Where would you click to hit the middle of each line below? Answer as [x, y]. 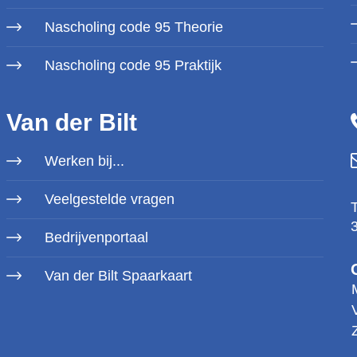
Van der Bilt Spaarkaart [118, 276]
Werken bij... [84, 161]
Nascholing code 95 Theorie [134, 27]
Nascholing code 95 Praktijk [133, 65]
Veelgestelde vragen [110, 199]
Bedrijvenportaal [96, 237]
